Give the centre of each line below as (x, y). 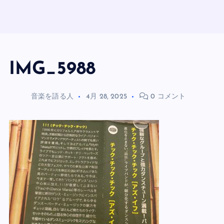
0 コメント (167, 96)
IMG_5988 (52, 69)
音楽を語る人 (52, 96)
